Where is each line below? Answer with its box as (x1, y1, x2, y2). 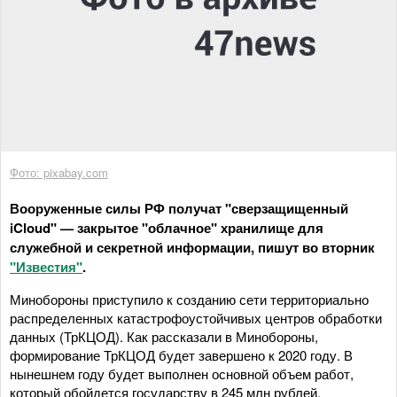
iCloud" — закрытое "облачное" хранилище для (10, 217, 323, 237)
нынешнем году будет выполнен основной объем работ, (10, 363, 354, 383)
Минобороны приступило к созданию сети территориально (10, 289, 369, 308)
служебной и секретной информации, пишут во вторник (10, 237, 375, 257)
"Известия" (10, 256, 82, 276)
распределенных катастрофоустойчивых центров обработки (10, 307, 382, 327)
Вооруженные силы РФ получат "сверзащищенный (10, 198, 348, 218)
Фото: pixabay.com (10, 163, 108, 181)
